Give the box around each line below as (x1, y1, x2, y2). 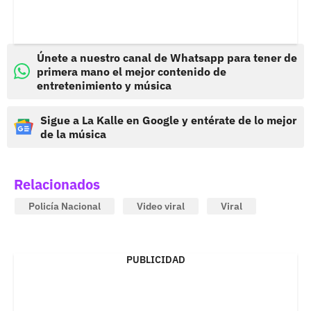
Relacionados (14, 174, 100, 194)
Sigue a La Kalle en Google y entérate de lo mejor (40, 112, 296, 127)
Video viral (137, 199, 185, 212)
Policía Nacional (28, 199, 101, 212)
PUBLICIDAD (126, 253, 185, 266)
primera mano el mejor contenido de (37, 64, 226, 78)
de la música (40, 126, 106, 141)
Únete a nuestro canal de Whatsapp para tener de (37, 50, 297, 65)
